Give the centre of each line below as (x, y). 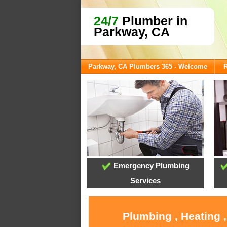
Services (146, 181)
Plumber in (153, 21)
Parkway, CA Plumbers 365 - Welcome (148, 67)
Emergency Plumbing (150, 166)
